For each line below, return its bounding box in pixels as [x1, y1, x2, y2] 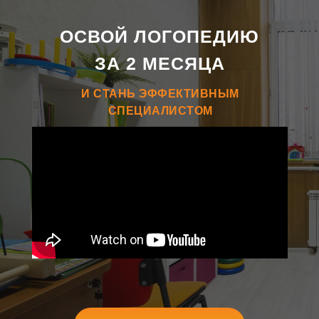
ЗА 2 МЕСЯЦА [95, 53, 225, 73]
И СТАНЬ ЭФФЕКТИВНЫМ [81, 88, 239, 100]
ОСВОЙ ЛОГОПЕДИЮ [60, 26, 259, 46]
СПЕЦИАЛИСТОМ [108, 105, 213, 117]
